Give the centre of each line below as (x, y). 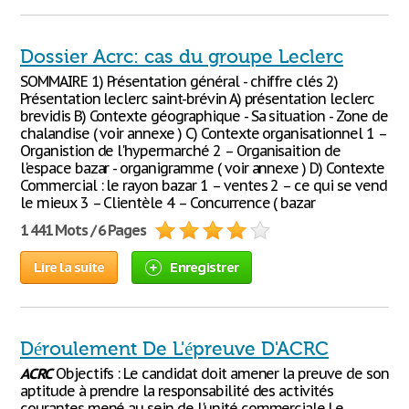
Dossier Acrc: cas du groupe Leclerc (182, 57)
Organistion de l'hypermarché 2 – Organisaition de (181, 151)
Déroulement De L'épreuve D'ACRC (174, 349)
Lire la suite (69, 267)
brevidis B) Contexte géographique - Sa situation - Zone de (204, 116)
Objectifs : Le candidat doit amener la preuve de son (220, 373)
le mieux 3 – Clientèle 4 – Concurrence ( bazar (168, 203)
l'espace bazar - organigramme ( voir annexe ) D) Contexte (202, 168)
